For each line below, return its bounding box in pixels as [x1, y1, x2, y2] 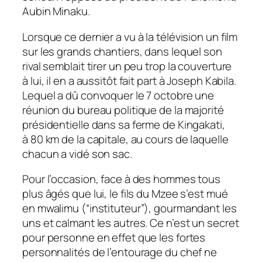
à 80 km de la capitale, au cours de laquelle [22, 131, 229, 147]
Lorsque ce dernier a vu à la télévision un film [22, 29, 238, 44]
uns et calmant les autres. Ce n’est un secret [22, 215, 239, 231]
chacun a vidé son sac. [22, 146, 132, 161]
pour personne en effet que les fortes [22, 230, 206, 246]
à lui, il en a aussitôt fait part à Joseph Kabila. [22, 73, 236, 88]
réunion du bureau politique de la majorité [22, 102, 224, 118]
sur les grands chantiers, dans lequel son [22, 43, 222, 59]
